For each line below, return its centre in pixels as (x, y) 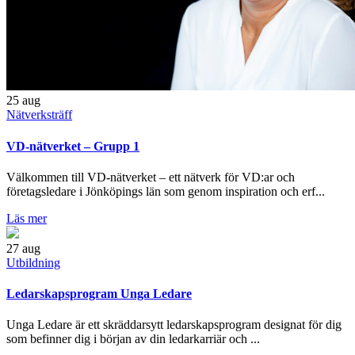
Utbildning (33, 262)
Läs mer (27, 218)
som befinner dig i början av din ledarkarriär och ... (133, 339)
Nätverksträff (39, 115)
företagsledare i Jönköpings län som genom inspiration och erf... (166, 191)
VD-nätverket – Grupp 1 (73, 146)
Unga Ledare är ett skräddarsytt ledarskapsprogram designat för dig (174, 325)
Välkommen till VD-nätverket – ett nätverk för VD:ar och (151, 177)
